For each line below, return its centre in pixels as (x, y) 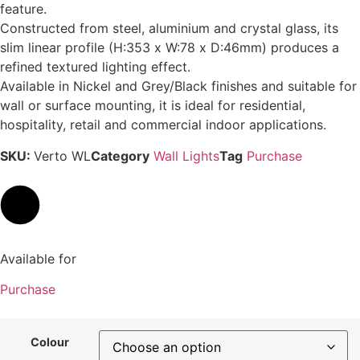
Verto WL (62, 155)
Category (120, 155)
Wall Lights (186, 155)
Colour (49, 342)
